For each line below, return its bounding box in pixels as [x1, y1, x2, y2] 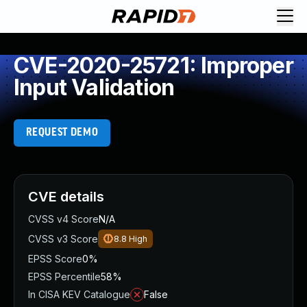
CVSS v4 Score [28, 213, 99, 225]
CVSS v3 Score [28, 233, 98, 245]
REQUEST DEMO [25, 127, 99, 138]
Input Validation [14, 74, 175, 101]
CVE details [28, 188, 104, 205]
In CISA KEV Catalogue [28, 288, 130, 300]
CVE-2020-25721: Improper [14, 52, 293, 79]
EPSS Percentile [28, 271, 101, 282]
